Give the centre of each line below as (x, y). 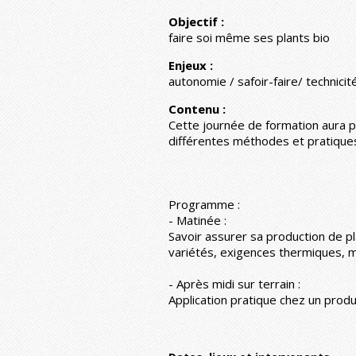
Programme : (204, 204)
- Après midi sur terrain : (234, 283)
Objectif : (196, 21)
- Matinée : (197, 220)
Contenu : (197, 108)
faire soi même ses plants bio (249, 37)
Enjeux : (191, 65)
